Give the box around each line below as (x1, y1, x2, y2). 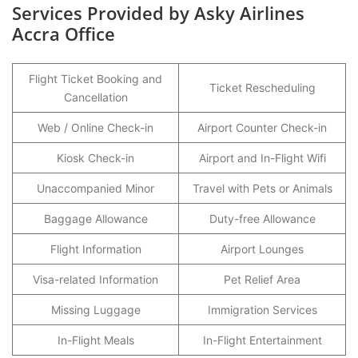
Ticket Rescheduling (209, 81, 316, 94)
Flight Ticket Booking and (29, 72, 162, 86)
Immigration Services (207, 303, 317, 316)
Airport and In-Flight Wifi (198, 151, 326, 165)
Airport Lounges (221, 242, 304, 256)
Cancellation (63, 90, 128, 104)
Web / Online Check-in (38, 121, 153, 134)
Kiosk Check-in (57, 151, 134, 165)
